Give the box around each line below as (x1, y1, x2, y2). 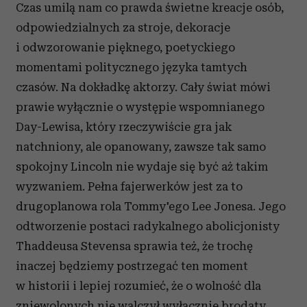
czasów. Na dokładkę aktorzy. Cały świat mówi (16, 80, 271, 95)
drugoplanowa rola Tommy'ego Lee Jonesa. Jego (16, 199, 286, 214)
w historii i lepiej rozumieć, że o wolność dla (16, 279, 261, 293)
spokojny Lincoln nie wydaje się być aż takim (16, 160, 268, 174)
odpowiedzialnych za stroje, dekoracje (16, 21, 230, 35)
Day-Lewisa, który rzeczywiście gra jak (16, 120, 232, 134)
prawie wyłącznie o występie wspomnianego (16, 100, 265, 114)
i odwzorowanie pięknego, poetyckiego (16, 40, 235, 55)
